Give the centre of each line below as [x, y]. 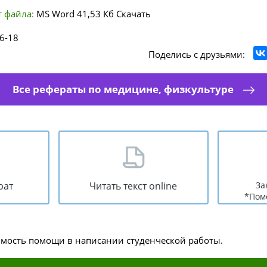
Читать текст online [133, 186]
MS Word [55, 14]
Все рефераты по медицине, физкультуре [123, 89]
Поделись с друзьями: [197, 54]
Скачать [133, 14]
